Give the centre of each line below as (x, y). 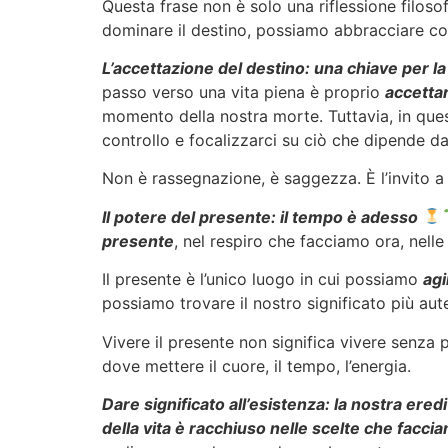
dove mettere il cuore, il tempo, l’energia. (256, 365)
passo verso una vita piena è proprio (243, 91)
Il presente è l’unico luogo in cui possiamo (262, 279)
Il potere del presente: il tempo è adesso (260, 216)
